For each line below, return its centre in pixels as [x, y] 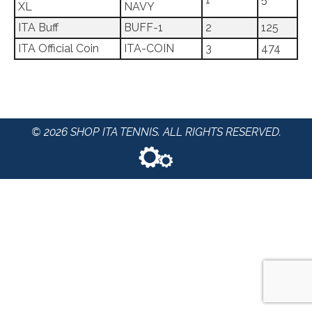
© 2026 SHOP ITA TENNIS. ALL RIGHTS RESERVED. [156, 132]
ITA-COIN [149, 48]
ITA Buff [38, 28]
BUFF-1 [143, 28]
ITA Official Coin [58, 48]
